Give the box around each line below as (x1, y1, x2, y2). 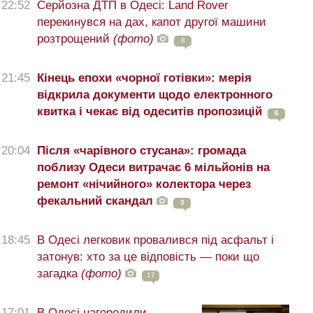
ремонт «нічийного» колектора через (37, 177, 251, 191)
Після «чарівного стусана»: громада (37, 144, 246, 158)
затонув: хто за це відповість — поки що (37, 250, 259, 264)
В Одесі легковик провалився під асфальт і (37, 233, 274, 247)
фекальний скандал (37, 194, 156, 208)
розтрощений (37, 32, 113, 46)
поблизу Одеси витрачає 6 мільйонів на (37, 161, 270, 175)
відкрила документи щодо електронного (37, 88, 272, 102)
